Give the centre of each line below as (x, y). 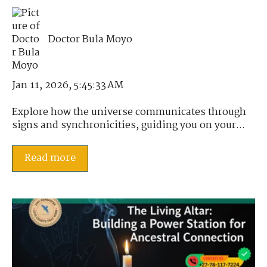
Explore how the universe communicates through (129, 112)
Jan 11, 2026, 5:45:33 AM (68, 86)
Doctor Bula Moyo (91, 40)
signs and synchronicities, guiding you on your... (128, 125)
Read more (50, 159)
